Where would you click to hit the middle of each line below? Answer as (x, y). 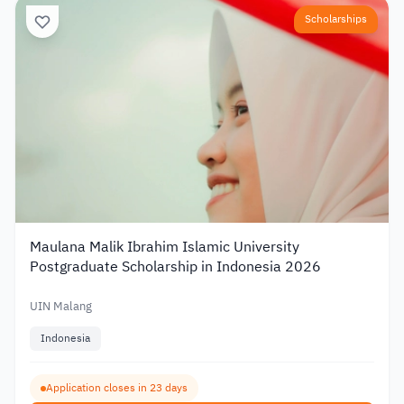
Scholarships (336, 18)
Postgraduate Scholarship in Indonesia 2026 (175, 266)
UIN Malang (61, 306)
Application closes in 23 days (117, 388)
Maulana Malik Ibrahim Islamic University (165, 247)
